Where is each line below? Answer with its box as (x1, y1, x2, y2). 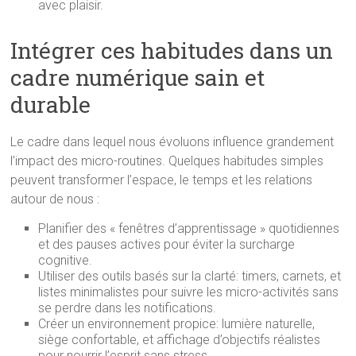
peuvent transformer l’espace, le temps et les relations (10, 172, 313, 188)
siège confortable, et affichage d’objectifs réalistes (38, 332, 321, 347)
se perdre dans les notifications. (38, 300, 217, 315)
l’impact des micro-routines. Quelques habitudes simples (10, 153, 324, 168)
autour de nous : (10, 192, 100, 207)
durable (10, 90, 91, 119)
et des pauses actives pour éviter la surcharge (38, 237, 296, 252)
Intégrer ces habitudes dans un (10, 36, 334, 65)
